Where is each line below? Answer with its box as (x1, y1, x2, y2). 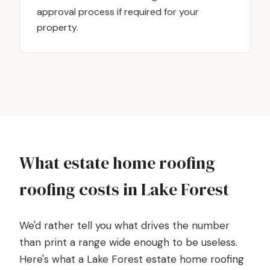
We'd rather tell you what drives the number (19, 219, 230, 232)
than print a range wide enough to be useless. (19, 236, 237, 249)
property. (37, 21, 78, 34)
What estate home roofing (19, 151, 215, 174)
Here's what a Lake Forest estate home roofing (19, 253, 244, 266)
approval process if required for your (37, 5, 199, 18)
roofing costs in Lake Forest (19, 178, 229, 201)
